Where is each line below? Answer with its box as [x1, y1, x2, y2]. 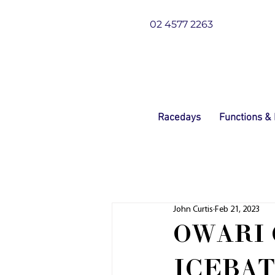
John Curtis [173, 205, 213, 214]
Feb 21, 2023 [215, 205, 260, 214]
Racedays [158, 112, 201, 124]
